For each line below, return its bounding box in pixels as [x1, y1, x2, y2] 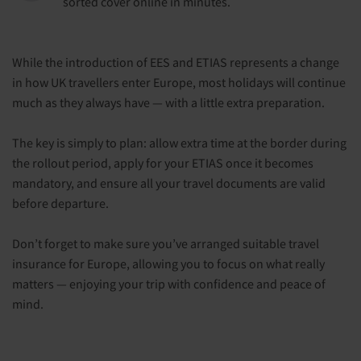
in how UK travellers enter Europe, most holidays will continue [12, 73, 346, 90]
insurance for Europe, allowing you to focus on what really [12, 255, 325, 272]
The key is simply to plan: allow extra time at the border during [12, 134, 346, 151]
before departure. [12, 194, 109, 211]
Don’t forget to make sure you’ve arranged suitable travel [12, 234, 319, 251]
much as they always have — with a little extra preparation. [12, 93, 325, 110]
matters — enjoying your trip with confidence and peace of [12, 275, 326, 292]
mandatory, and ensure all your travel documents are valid [12, 174, 326, 191]
